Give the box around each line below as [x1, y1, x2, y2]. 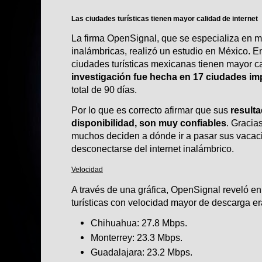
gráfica [138, 184, 166, 195]
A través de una [71, 184, 138, 195]
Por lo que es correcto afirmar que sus [71, 105, 230, 116]
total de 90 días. [71, 84, 137, 95]
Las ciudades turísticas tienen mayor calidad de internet [71, 14, 258, 23]
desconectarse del [71, 143, 150, 154]
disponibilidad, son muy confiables [71, 118, 226, 129]
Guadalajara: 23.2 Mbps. [91, 247, 192, 258]
